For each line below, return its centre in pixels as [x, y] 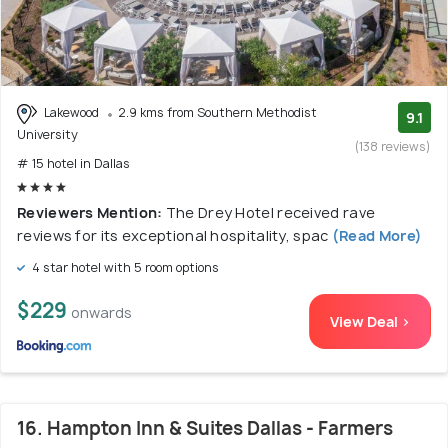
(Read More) [375, 235]
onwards [101, 312]
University [47, 134]
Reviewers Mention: [91, 212]
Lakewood [71, 113]
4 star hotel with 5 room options [124, 267]
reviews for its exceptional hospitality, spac [173, 235]
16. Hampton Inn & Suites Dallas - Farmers [205, 428]
